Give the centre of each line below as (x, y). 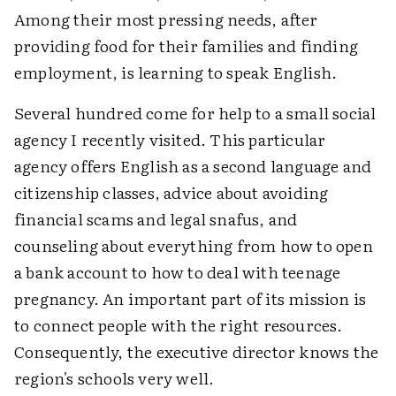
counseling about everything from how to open (194, 245)
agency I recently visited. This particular (170, 139)
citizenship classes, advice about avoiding (171, 192)
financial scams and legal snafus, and (156, 219)
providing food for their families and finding (187, 46)
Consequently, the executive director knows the (197, 351)
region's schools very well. (114, 378)
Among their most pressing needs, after (166, 19)
